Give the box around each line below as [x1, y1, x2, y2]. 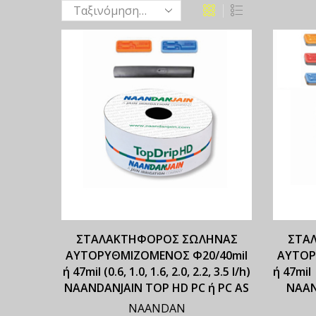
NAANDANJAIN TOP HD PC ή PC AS [64, 280, 249, 296]
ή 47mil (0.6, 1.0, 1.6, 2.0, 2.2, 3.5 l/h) [63, 264, 250, 280]
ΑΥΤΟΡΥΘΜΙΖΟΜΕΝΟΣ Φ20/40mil [66, 248, 248, 264]
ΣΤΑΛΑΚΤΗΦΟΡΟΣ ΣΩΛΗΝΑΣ [75, 231, 238, 248]
